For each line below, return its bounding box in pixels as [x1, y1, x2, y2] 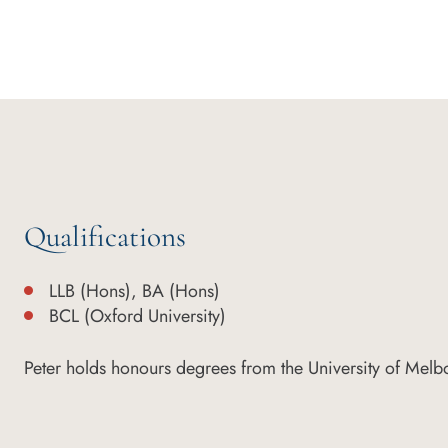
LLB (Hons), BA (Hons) [49, 277, 221, 304]
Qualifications [24, 218, 186, 254]
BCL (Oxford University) [49, 302, 227, 329]
